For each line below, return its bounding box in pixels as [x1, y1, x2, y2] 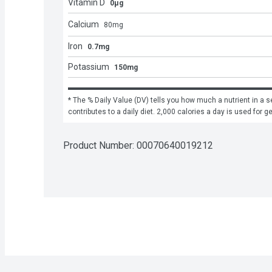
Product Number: [63, 140, 137, 152]
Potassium [68, 62, 109, 72]
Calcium [68, 19, 99, 30]
